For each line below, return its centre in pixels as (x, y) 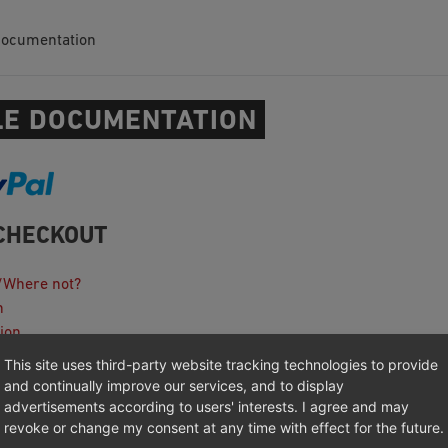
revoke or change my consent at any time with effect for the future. (224, 427)
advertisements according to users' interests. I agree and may (206, 406)
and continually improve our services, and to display (174, 385)
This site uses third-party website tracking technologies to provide (221, 364)
